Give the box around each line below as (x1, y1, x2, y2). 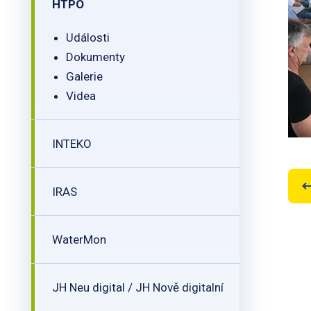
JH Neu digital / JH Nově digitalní (52, 280, 224, 294)
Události (66, 31, 110, 44)
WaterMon (52, 233, 106, 246)
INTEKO (52, 137, 92, 151)
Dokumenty (66, 50, 125, 64)
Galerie (66, 69, 103, 83)
